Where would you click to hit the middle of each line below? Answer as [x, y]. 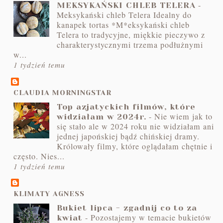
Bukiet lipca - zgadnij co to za [127, 208]
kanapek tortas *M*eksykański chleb [123, 25]
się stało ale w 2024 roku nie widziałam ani [136, 126]
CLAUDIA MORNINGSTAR [63, 92]
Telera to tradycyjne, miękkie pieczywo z [131, 35]
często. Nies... [39, 156]
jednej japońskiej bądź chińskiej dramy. [128, 136]
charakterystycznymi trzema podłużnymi [130, 45]
